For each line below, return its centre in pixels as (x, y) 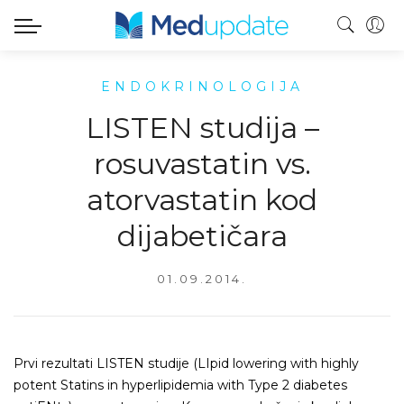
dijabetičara (202, 235)
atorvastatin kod (202, 199)
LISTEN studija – (202, 127)
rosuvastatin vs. (202, 163)
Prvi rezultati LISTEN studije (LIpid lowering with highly (186, 363)
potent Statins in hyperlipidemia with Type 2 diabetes (180, 385)
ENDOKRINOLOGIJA (202, 86)
